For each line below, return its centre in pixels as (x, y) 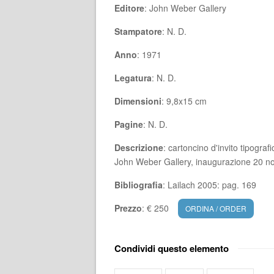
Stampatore (138, 31)
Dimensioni (138, 101)
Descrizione (139, 147)
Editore (129, 8)
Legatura (133, 78)
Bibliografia (139, 185)
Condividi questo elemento (172, 248)
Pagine (129, 124)
